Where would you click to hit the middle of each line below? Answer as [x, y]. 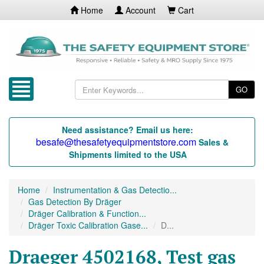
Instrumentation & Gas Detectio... [115, 190]
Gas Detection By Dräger [75, 202]
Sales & [213, 142]
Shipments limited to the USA [128, 155]
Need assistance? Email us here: [128, 130]
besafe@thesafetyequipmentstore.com [116, 142]
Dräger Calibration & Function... [87, 214]
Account [139, 10]
